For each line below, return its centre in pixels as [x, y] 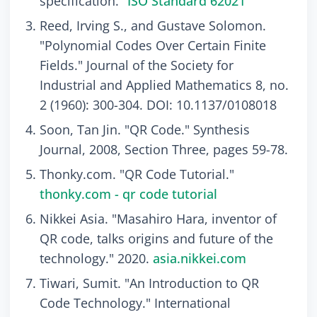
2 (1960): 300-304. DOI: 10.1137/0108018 [158, 105]
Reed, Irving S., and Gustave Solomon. [153, 26]
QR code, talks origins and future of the [156, 239]
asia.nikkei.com [200, 259]
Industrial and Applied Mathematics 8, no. [164, 85]
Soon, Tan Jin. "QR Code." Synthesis [145, 130]
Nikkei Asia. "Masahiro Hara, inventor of [158, 219]
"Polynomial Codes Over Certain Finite [153, 46]
